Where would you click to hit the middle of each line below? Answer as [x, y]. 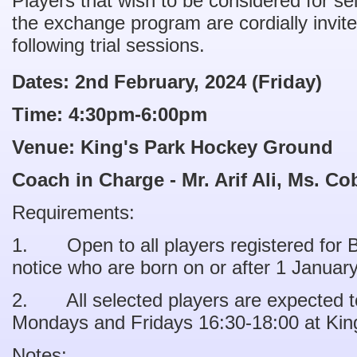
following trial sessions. [111, 45]
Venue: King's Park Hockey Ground [175, 147]
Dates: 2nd [61, 81]
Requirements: [73, 212]
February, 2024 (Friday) [221, 81]
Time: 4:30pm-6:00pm [112, 114]
